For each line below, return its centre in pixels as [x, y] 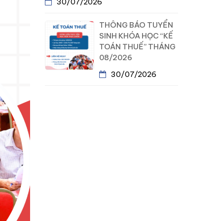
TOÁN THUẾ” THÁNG [137, 47]
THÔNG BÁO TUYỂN [136, 25]
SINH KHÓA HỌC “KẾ [136, 36]
